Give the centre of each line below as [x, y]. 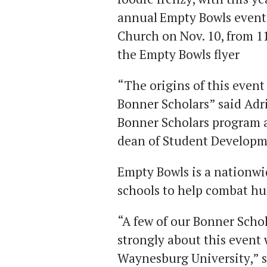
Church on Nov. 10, [171, 36]
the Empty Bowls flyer [181, 55]
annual [137, 18]
